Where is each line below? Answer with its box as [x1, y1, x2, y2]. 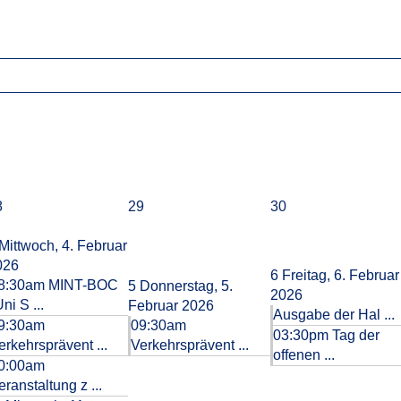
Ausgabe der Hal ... [273, 307, 395, 322]
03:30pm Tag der [273, 328, 380, 343]
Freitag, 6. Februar [282, 268, 399, 283]
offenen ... [273, 347, 335, 363]
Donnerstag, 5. [140, 278, 233, 294]
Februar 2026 [128, 298, 214, 313]
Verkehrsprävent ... [131, 337, 249, 353]
